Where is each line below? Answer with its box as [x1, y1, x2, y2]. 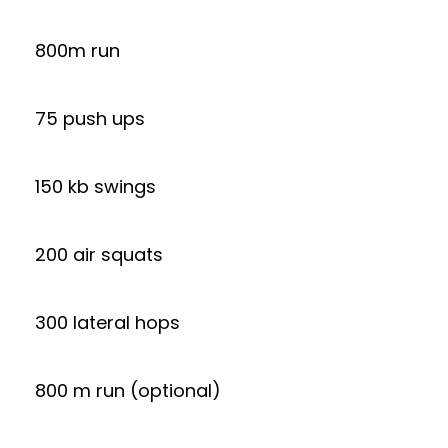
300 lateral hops [35, 309, 180, 335]
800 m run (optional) [35, 377, 221, 403]
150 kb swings [35, 173, 156, 199]
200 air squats [35, 241, 163, 267]
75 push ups [35, 105, 145, 131]
